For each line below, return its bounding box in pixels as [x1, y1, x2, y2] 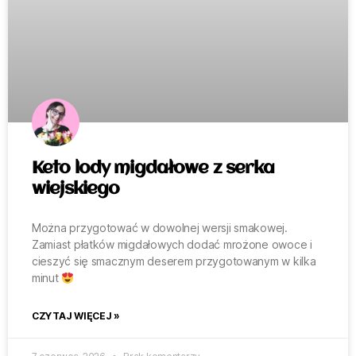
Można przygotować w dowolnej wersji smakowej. [32, 221, 288, 235]
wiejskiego [32, 180, 120, 199]
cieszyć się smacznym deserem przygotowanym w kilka [32, 254, 316, 269]
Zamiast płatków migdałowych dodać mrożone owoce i [32, 238, 312, 252]
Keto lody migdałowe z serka [32, 160, 275, 178]
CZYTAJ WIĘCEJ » [32, 310, 120, 323]
